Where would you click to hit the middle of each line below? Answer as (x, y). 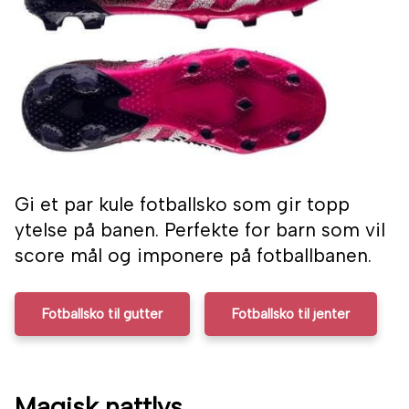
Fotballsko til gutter (102, 315)
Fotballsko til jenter (291, 315)
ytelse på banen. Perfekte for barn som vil (200, 230)
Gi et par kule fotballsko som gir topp (182, 204)
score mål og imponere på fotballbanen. (193, 256)
